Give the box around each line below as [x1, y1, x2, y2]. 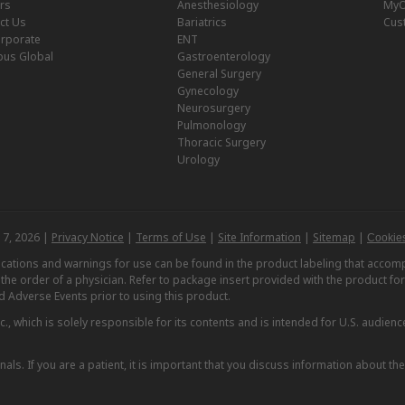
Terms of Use [136, 230, 206, 245]
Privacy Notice [52, 230, 124, 245]
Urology [177, 152, 220, 167]
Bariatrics [177, 14, 227, 30]
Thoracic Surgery [177, 135, 266, 150]
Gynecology [177, 83, 239, 99]
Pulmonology [177, 118, 246, 133]
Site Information [218, 230, 301, 245]
